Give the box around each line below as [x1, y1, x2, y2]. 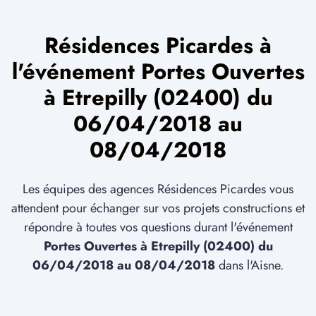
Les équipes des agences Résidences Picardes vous [23, 180, 293, 199]
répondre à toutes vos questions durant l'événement [23, 218, 293, 237]
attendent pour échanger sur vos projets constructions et [11, 199, 305, 218]
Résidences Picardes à [44, 30, 272, 62]
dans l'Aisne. [215, 256, 284, 275]
